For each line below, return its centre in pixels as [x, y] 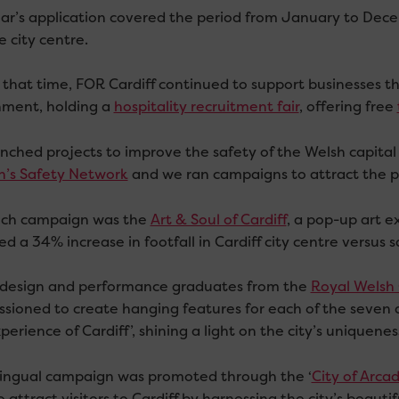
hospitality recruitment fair [206, 107]
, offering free [348, 107]
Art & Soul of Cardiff [218, 219]
